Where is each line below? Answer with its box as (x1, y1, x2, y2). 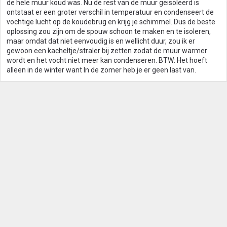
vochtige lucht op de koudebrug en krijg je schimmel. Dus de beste (7, 18, 215, 26)
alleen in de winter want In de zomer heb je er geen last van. (7, 66, 196, 74)
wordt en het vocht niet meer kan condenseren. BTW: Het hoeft (7, 56, 207, 64)
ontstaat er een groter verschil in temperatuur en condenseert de (7, 8, 214, 16)
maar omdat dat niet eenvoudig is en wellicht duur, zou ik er (7, 37, 195, 45)
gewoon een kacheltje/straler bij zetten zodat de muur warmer (7, 47, 207, 55)
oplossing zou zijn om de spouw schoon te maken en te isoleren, (7, 27, 211, 35)
